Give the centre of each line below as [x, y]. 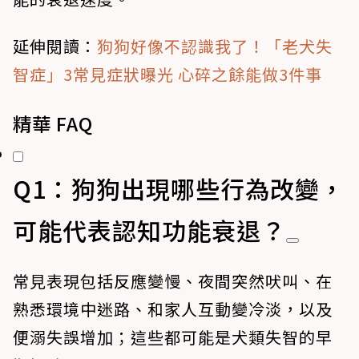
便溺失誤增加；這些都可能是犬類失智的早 [173, 337]
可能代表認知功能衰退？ [149, 230]
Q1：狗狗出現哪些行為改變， [179, 189]
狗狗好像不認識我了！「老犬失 [215, 46]
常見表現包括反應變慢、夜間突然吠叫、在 [173, 281]
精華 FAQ [53, 124]
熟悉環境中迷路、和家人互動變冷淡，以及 [173, 309]
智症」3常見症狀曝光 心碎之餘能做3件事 [167, 75]
